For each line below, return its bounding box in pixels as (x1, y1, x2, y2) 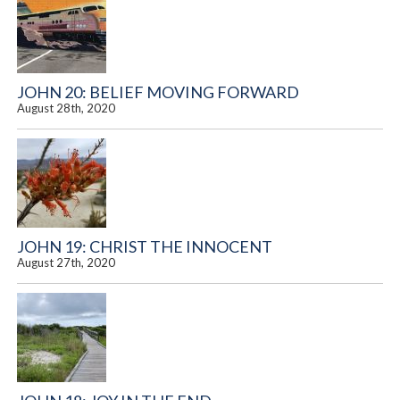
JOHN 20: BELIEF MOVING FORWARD (17, 81, 300, 102)
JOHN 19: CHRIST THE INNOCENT (17, 236, 273, 256)
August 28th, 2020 (17, 100, 116, 115)
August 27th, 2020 (17, 254, 116, 270)
